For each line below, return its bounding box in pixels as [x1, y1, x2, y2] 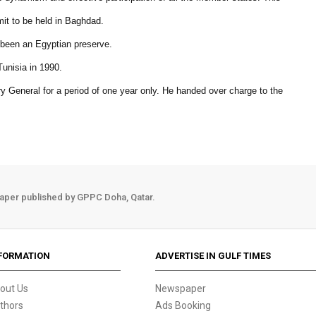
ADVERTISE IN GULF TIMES [155, 250, 272, 261]
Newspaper [155, 283, 207, 294]
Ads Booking [155, 300, 212, 311]
